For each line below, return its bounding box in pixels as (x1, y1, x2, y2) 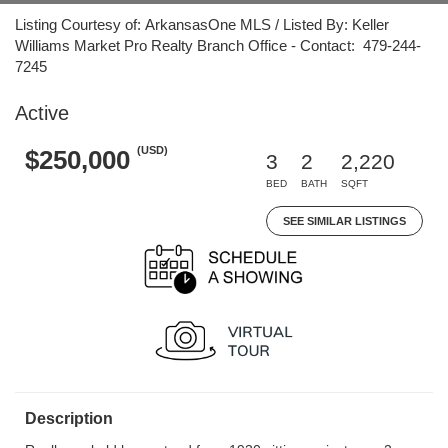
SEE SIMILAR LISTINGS (283, 215, 406, 227)
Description (25, 410, 113, 427)
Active (15, 102, 69, 124)
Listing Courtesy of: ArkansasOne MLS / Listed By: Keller (15, 16, 389, 33)
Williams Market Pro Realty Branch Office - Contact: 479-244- (15, 37, 421, 54)
